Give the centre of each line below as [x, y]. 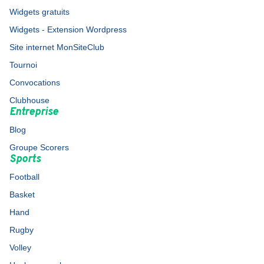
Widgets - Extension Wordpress [68, 29]
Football [24, 177]
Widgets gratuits [39, 12]
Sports [25, 159]
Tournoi [23, 65]
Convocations [35, 82]
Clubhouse [29, 100]
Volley [20, 247]
